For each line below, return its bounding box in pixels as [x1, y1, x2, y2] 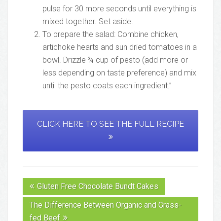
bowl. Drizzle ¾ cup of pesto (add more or [42, 55, 188, 65]
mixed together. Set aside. [42, 17, 133, 27]
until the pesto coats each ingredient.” [42, 81, 172, 91]
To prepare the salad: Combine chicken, [42, 30, 179, 39]
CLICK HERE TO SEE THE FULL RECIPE [37, 119, 184, 129]
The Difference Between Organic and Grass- [30, 200, 182, 210]
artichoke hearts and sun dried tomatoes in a [42, 42, 197, 52]
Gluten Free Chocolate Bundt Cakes [37, 182, 158, 191]
